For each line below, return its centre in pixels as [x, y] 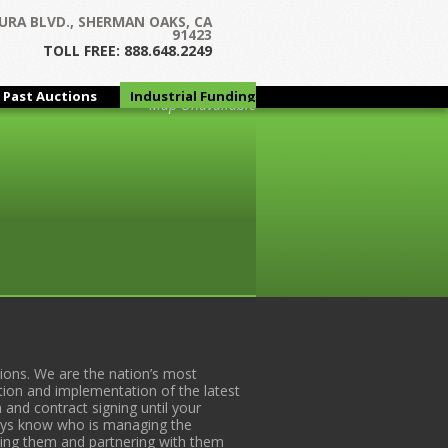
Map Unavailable [202, 104]
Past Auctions [50, 95]
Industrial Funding [193, 95]
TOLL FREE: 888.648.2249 [127, 50]
